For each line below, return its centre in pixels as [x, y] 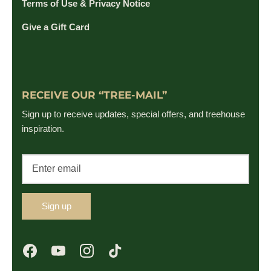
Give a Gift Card [56, 27]
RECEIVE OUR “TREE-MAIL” [94, 95]
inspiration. [43, 128]
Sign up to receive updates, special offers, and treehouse [133, 114]
